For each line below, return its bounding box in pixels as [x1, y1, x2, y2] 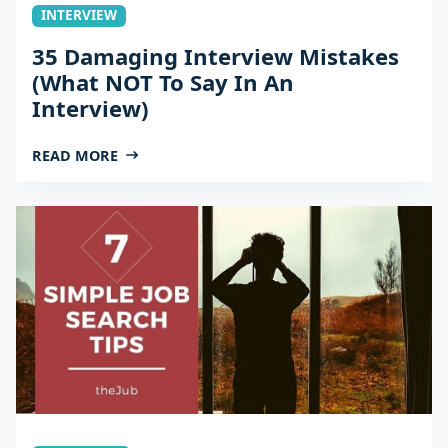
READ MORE [32, 145, 118, 165]
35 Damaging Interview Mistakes [32, 40, 399, 71]
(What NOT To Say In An [32, 66, 294, 97]
